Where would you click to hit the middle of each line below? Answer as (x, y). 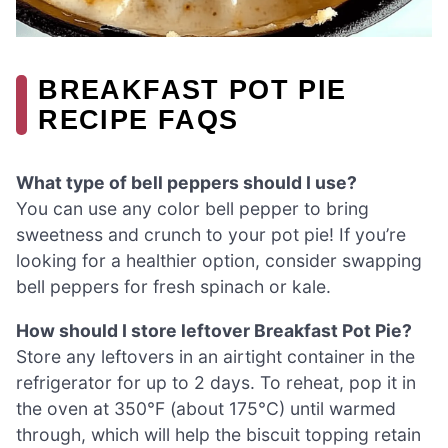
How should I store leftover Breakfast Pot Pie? (214, 330)
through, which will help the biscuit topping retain (218, 434)
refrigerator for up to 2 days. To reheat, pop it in (216, 382)
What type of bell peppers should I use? (186, 183)
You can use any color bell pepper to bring (192, 209)
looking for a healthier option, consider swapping (219, 261)
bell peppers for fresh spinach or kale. (173, 287)
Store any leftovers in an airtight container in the (215, 356)
